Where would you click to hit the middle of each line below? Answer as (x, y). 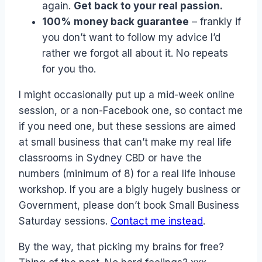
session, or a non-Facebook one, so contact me (131, 111)
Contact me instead (157, 221)
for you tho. (69, 69)
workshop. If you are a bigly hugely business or (130, 190)
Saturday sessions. (65, 221)
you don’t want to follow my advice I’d (131, 38)
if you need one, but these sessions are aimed (127, 127)
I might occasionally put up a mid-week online (127, 95)
